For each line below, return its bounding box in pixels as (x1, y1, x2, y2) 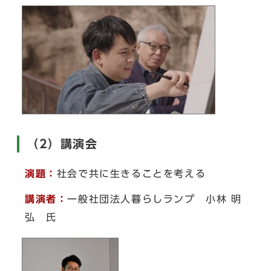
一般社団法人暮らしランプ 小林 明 (67, 194, 242, 204)
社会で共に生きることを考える (56, 169, 206, 179)
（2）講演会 (27, 138, 98, 150)
